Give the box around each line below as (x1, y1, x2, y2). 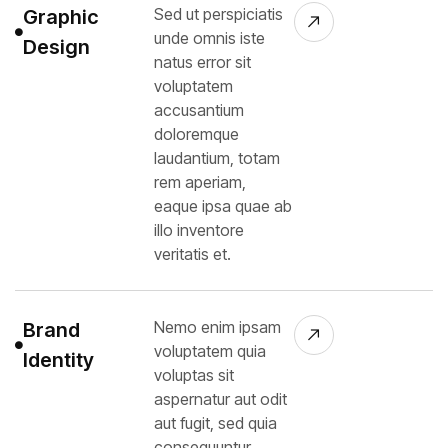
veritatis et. (154, 243, 236, 264)
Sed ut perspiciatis (154, 3, 284, 24)
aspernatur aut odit (154, 388, 288, 409)
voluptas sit (154, 364, 235, 385)
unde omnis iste (154, 27, 266, 48)
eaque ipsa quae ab (154, 195, 293, 216)
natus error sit (154, 51, 252, 72)
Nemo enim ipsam (154, 316, 282, 337)
